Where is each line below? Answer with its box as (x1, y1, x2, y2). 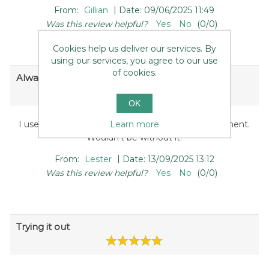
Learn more (110, 118, 159, 130)
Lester (84, 154, 112, 165)
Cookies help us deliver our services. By (53, 43, 216, 54)
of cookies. (112, 67, 157, 78)
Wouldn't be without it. (86, 132, 183, 143)
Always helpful (16, 72, 82, 83)
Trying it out (16, 221, 70, 233)
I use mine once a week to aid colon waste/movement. (19, 119, 250, 130)
